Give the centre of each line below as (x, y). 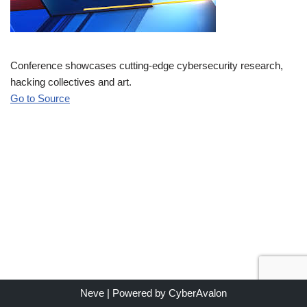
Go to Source (40, 98)
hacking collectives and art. (71, 82)
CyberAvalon (198, 293)
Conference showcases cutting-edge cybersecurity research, (147, 65)
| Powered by (136, 293)
